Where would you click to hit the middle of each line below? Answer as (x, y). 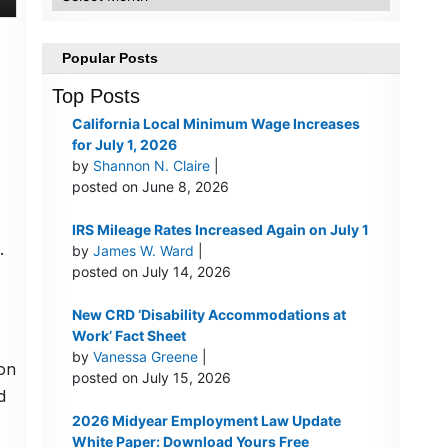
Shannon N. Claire (151, 166)
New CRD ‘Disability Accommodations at (208, 315)
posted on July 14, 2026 (151, 272)
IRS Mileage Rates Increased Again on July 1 (220, 230)
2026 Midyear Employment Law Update (206, 421)
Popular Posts (109, 58)
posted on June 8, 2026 (150, 187)
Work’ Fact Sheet (128, 336)
